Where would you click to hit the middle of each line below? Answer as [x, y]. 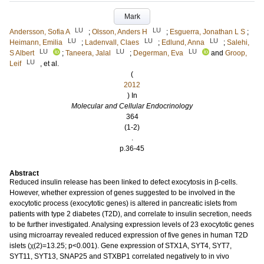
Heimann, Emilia [36, 42]
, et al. [49, 64]
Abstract [24, 173]
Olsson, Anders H [120, 32]
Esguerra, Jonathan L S [207, 32]
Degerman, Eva [158, 53]
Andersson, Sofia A [39, 32]
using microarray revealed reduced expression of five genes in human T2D [129, 235]
